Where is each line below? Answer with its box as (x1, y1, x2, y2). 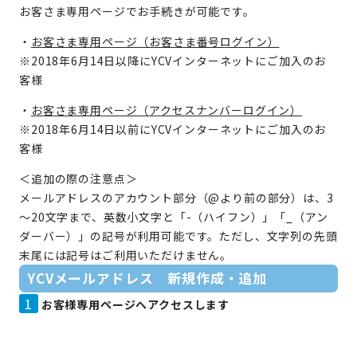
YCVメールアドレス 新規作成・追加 (27, 269, 268, 288)
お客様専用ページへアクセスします (41, 296, 230, 312)
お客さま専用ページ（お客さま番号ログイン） (30, 33, 280, 49)
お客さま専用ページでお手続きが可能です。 (19, 3, 255, 19)
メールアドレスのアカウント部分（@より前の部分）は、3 (19, 190, 334, 206)
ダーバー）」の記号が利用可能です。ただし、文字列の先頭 (19, 228, 338, 244)
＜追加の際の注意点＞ (19, 171, 138, 186)
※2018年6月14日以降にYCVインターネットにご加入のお (19, 53, 327, 69)
